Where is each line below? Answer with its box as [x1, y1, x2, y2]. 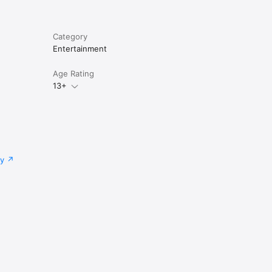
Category [52, 32, 87, 42]
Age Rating [52, 69, 94, 79]
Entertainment [52, 44, 107, 54]
